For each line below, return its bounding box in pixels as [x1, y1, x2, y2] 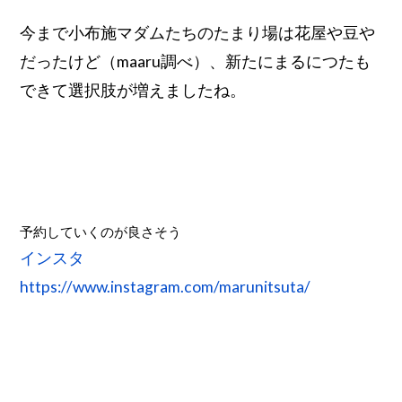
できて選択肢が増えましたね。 [20, 80, 247, 100]
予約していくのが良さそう [20, 223, 182, 240]
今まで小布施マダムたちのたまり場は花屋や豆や [20, 22, 376, 42]
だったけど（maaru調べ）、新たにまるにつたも [20, 51, 371, 71]
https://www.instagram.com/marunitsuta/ [20, 276, 311, 296]
